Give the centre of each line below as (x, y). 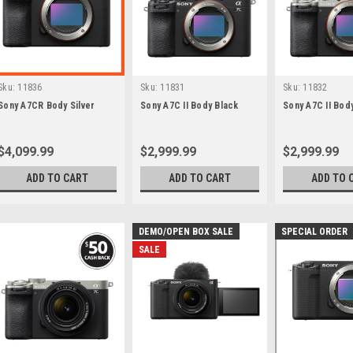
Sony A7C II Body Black (190, 106)
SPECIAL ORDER (314, 232)
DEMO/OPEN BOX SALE (186, 232)
